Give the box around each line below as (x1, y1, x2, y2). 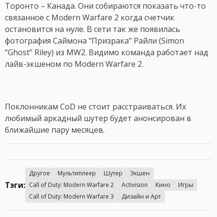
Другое (29, 169, 50, 177)
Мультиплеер (58, 169, 96, 177)
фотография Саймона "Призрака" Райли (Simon (5, 35, 184, 46)
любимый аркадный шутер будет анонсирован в (5, 112, 191, 124)
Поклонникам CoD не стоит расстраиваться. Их (5, 101, 186, 112)
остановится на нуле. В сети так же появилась (5, 23, 180, 34)
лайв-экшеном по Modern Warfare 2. (5, 58, 143, 69)
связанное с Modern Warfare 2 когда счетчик (5, 12, 174, 23)
